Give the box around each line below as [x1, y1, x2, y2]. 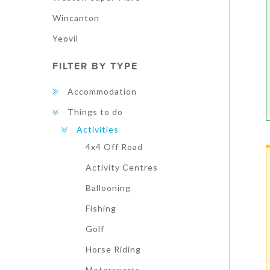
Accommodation [67, 86, 137, 96]
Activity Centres [86, 162, 158, 172]
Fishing [86, 203, 116, 213]
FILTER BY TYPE [52, 60, 138, 72]
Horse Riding [86, 244, 141, 254]
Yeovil [52, 33, 78, 43]
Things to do [67, 107, 123, 117]
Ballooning [86, 183, 131, 193]
